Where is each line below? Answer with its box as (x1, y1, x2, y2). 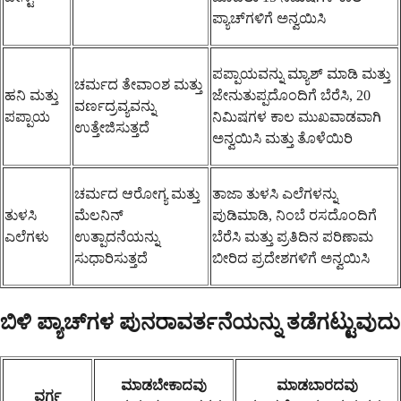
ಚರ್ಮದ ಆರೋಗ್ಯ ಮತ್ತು (74, 185, 200, 201)
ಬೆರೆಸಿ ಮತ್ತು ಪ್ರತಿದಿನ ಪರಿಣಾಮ (212, 228, 373, 244)
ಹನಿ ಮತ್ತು (4, 87, 58, 103)
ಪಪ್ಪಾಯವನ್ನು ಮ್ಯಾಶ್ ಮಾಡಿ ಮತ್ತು (212, 65, 390, 81)
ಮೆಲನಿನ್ (74, 207, 124, 223)
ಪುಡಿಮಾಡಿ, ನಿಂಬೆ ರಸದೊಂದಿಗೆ (212, 207, 377, 223)
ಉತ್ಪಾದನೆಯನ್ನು (74, 228, 159, 244)
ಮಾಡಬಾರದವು (276, 377, 358, 393)
